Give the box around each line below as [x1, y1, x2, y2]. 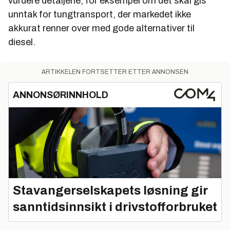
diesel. [8, 36, 35, 47]
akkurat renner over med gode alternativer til [8, 23, 195, 33]
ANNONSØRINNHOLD [13, 89, 108, 100]
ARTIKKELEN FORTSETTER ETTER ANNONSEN [42, 68, 188, 75]
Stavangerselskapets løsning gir [13, 183, 208, 197]
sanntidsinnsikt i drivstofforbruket [13, 200, 217, 214]
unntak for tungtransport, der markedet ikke [8, 9, 191, 20]
